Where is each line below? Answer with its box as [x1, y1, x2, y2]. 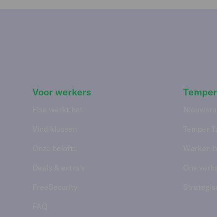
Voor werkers [32, 85, 92, 98]
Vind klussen [32, 124, 77, 134]
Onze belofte [32, 143, 78, 153]
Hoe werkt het [32, 104, 83, 114]
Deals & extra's [32, 162, 85, 172]
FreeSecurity [32, 182, 78, 192]
